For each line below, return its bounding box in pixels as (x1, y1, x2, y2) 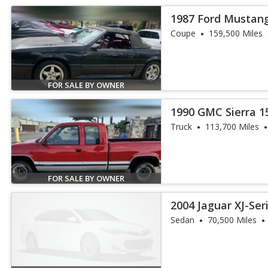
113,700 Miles (205, 121, 260, 132)
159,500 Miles (209, 28, 263, 39)
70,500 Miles (208, 214, 257, 226)
